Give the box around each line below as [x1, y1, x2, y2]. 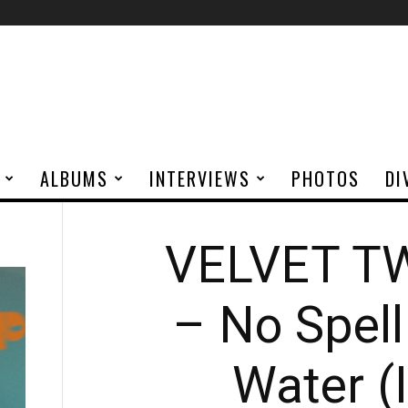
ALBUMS [40, 165, 108, 192]
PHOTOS [291, 165, 360, 192]
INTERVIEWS [149, 165, 250, 192]
